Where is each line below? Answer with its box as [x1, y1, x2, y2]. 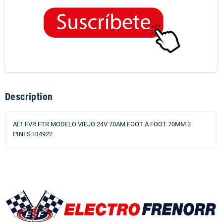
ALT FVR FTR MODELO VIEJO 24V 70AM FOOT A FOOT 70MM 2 [13, 120, 191, 128]
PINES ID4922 [13, 130, 53, 138]
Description [5, 91, 53, 103]
